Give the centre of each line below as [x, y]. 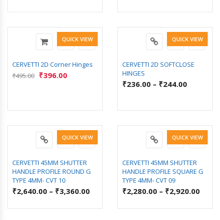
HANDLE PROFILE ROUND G [52, 171]
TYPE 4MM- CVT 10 [39, 180]
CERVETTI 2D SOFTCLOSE [158, 64]
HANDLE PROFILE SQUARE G [163, 171]
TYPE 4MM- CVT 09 [149, 180]
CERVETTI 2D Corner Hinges [53, 64]
